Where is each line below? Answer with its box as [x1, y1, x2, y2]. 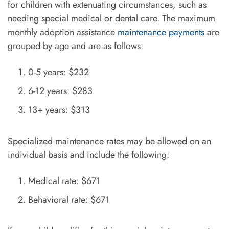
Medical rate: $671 [28, 174, 103, 188]
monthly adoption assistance [8, 25, 118, 39]
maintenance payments [118, 25, 204, 39]
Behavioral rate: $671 [28, 193, 112, 207]
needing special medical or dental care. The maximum [8, 11, 215, 25]
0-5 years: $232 [28, 65, 91, 79]
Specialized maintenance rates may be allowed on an [8, 134, 211, 148]
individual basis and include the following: [8, 148, 172, 162]
